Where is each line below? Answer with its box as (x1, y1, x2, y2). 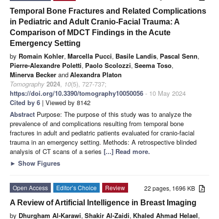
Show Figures (16, 158, 60, 168)
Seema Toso (134, 60, 172, 70)
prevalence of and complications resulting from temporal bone (10, 118, 184, 128)
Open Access (13, 183, 48, 192)
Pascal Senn (160, 51, 197, 61)
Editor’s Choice (56, 183, 97, 192)
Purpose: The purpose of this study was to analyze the (37, 109, 192, 119)
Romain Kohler (19, 51, 64, 61)
